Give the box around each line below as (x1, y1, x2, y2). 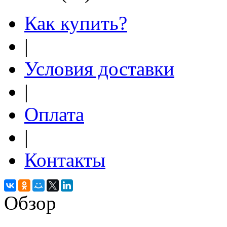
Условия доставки (24, 57, 174, 80)
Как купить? (24, 12, 127, 34)
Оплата (24, 103, 84, 125)
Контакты (24, 148, 105, 171)
